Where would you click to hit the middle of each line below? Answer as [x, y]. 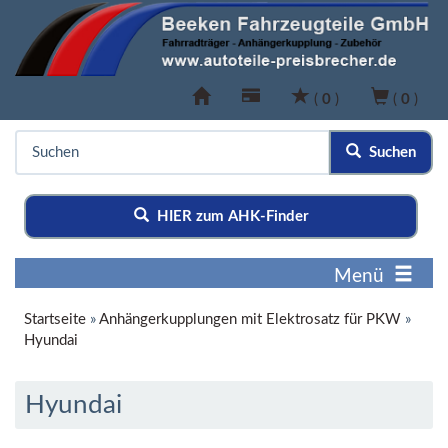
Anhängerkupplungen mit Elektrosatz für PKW [250, 320]
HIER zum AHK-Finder [228, 217]
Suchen [388, 153]
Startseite [55, 320]
